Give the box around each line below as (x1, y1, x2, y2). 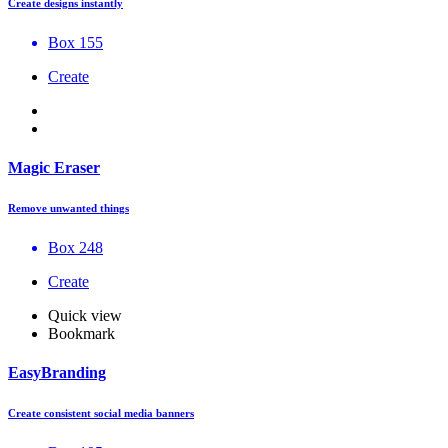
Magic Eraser (8, 158, 100, 176)
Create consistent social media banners (8, 407, 194, 420)
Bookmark (48, 324, 115, 342)
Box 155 (48, 33, 103, 51)
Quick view (48, 306, 122, 324)
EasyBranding (8, 364, 106, 382)
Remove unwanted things (8, 201, 129, 214)
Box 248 (48, 238, 103, 256)
